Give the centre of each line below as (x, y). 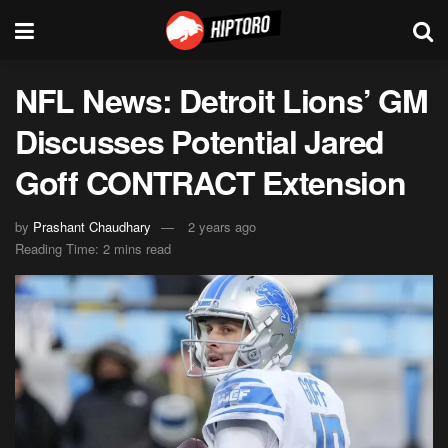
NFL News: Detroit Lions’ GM (221, 100)
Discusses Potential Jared (199, 141)
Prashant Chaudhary (92, 226)
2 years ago (222, 226)
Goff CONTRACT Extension (210, 182)
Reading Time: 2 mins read (93, 248)
